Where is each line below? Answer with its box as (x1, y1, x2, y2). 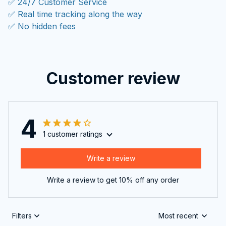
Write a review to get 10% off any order (47, 175, 179, 184)
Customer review (46, 68, 180, 88)
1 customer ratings (43, 129, 102, 138)
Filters (12, 211, 32, 220)
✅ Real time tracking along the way (8, 9, 142, 19)
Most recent (158, 211, 198, 220)
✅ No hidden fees (8, 21, 76, 31)
